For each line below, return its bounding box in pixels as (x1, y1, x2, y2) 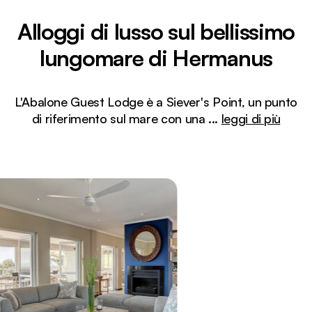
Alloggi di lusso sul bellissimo (17, 17, 295, 45)
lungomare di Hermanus (39, 44, 273, 72)
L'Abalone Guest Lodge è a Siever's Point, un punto (14, 94, 297, 109)
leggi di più (221, 111, 281, 126)
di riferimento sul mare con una (31, 111, 209, 126)
